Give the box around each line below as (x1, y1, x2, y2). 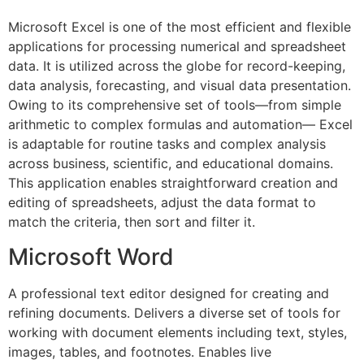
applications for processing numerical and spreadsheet (8, 38, 346, 55)
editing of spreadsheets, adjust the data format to (8, 194, 316, 211)
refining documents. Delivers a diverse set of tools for (8, 304, 340, 321)
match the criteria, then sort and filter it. (8, 214, 255, 231)
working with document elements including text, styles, (8, 323, 347, 340)
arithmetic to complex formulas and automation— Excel (8, 116, 353, 133)
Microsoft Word (8, 242, 174, 271)
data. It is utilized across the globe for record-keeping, (8, 58, 345, 75)
